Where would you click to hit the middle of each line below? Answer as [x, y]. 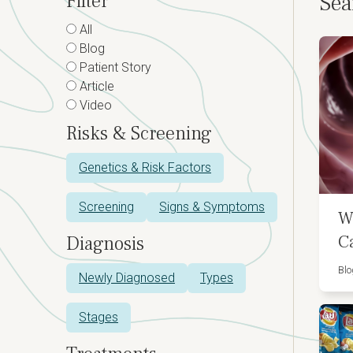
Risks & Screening [139, 134]
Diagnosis [105, 244]
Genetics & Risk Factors [145, 167]
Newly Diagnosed [127, 278]
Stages [98, 317]
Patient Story [114, 67]
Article [95, 86]
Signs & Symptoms [212, 207]
